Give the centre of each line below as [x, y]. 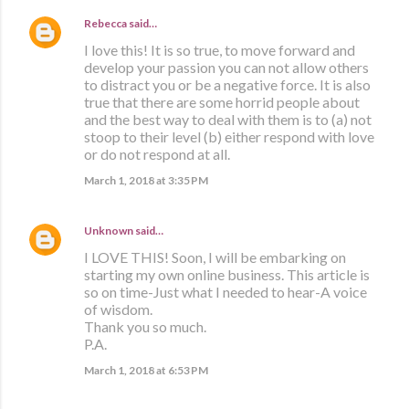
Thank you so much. [145, 326]
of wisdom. [118, 309]
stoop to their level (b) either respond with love [229, 136]
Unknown [109, 230]
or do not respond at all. [157, 153]
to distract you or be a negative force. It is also [227, 84]
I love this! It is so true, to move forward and [220, 49]
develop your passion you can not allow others [226, 67]
